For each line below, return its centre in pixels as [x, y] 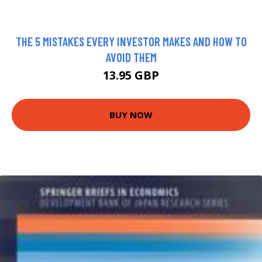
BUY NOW [131, 115]
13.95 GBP [131, 75]
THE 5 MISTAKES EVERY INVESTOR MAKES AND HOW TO [131, 41]
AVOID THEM [131, 57]
